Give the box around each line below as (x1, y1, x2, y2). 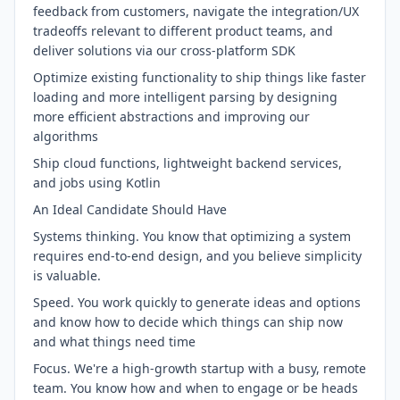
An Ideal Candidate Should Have (33, 201, 227, 218)
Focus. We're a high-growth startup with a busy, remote (33, 360, 366, 377)
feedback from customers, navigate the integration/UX (33, 3, 359, 20)
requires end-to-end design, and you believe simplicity (33, 247, 362, 264)
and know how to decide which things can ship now (33, 313, 343, 330)
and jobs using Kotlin (33, 174, 161, 191)
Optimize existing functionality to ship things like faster (33, 69, 366, 86)
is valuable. (33, 267, 101, 284)
